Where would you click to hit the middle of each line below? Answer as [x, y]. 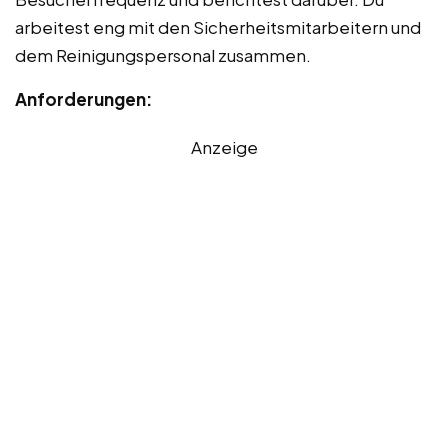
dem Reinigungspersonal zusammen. [163, 54]
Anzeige [224, 146]
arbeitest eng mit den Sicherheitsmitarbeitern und [218, 26]
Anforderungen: [83, 98]
